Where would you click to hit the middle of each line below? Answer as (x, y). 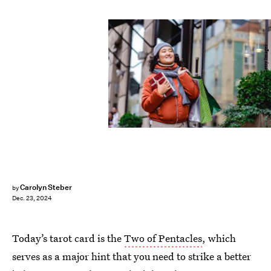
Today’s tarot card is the (68, 238)
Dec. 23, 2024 (32, 198)
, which (219, 238)
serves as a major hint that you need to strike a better (132, 256)
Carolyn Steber (46, 187)
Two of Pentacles (163, 238)
